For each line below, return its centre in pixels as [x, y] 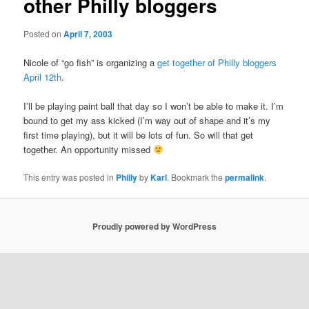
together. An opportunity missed [89, 149]
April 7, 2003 [88, 34]
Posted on [44, 34]
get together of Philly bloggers [217, 62]
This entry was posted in [70, 177]
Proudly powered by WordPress [154, 226]
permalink [245, 177]
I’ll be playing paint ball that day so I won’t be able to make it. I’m [154, 106]
